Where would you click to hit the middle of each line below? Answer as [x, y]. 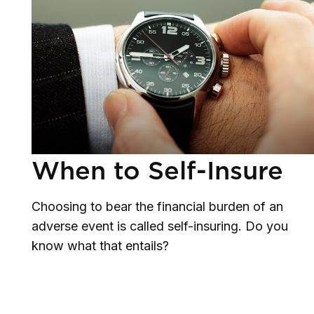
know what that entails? [100, 246]
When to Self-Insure [157, 171]
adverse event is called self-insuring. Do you [160, 226]
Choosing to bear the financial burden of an [157, 207]
